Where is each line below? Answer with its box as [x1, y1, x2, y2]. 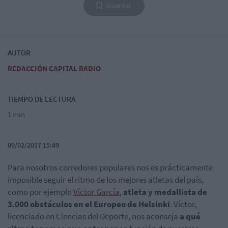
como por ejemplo [8, 186, 73, 197]
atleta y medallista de [123, 186, 207, 197]
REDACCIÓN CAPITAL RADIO [8, 63, 101, 73]
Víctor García [73, 186, 120, 197]
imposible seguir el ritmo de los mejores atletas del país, [8, 174, 204, 185]
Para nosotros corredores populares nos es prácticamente [8, 161, 213, 173]
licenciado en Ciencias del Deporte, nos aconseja [8, 210, 180, 222]
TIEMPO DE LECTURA [8, 94, 75, 104]
